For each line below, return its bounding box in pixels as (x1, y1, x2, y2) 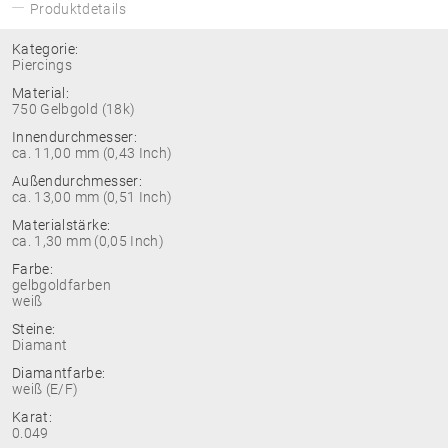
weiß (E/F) (12, 381, 79, 397)
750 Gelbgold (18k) (12, 101, 136, 117)
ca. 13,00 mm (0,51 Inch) (12, 189, 173, 205)
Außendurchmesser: (12, 173, 142, 189)
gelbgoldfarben (12, 277, 111, 293)
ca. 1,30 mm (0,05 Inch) (12, 233, 165, 249)
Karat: (12, 409, 53, 425)
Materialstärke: (12, 217, 111, 233)
